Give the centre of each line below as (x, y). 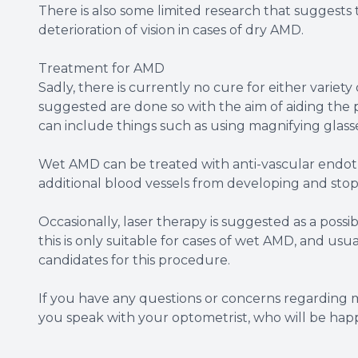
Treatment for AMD (101, 68)
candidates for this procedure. (134, 260)
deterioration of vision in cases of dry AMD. (171, 30)
